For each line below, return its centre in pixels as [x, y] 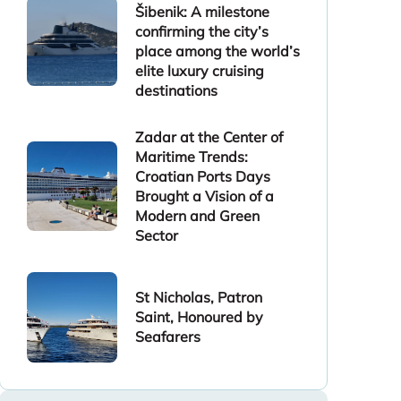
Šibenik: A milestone [202, 12]
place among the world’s [217, 51]
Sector [156, 235]
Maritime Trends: [191, 157]
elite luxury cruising [199, 71]
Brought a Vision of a [204, 196]
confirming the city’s [201, 31]
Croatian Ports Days [202, 176]
